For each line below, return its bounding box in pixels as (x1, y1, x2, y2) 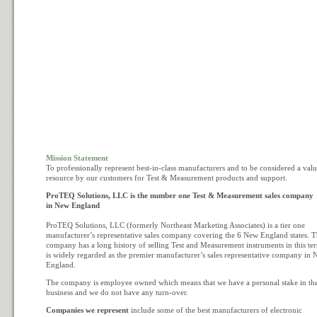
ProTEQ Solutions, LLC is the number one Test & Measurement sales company (46, 191, 313, 200)
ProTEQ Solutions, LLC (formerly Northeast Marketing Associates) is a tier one (46, 221, 305, 229)
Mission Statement (46, 154, 108, 162)
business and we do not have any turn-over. (46, 288, 188, 296)
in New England (46, 201, 100, 209)
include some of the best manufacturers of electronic (129, 306, 302, 314)
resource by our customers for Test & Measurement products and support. (46, 173, 287, 182)
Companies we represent (46, 306, 129, 314)
